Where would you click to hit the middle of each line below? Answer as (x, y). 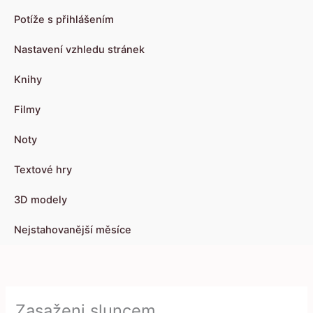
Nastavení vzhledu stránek (79, 50)
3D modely (41, 200)
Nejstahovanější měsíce (73, 230)
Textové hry (43, 170)
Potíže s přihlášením (64, 20)
